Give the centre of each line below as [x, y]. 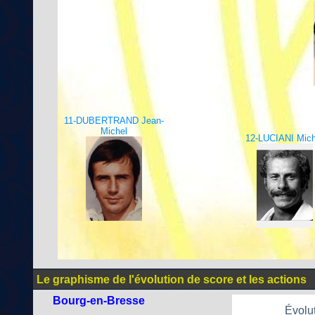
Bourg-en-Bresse [99, 301]
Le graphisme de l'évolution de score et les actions [172, 279]
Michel [114, 131]
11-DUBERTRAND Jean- [114, 121]
